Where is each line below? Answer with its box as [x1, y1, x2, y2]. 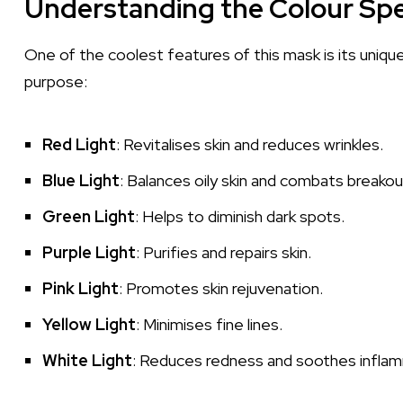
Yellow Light [42, 314, 136, 335]
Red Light [42, 134, 116, 155]
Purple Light [42, 242, 136, 263]
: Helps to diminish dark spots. [135, 206, 345, 227]
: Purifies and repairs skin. [136, 242, 311, 263]
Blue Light [42, 170, 120, 191]
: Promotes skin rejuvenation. [119, 278, 323, 299]
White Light [42, 350, 132, 371]
